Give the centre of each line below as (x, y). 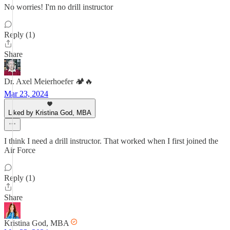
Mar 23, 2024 (26, 94)
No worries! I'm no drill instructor (59, 7)
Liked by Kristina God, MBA (50, 113)
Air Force (20, 150)
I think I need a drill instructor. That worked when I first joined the (111, 141)
